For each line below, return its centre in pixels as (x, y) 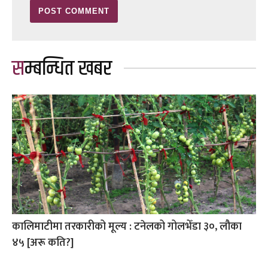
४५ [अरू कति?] (43, 243)
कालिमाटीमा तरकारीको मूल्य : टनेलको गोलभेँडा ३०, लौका (127, 227)
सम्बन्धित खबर (68, 69)
